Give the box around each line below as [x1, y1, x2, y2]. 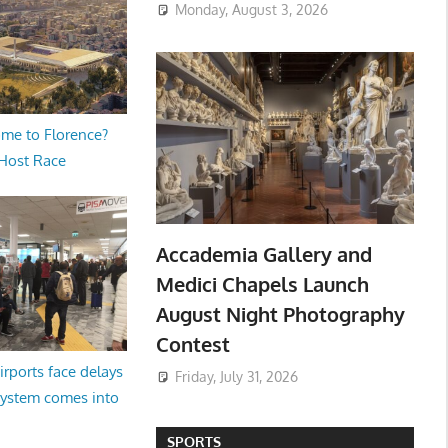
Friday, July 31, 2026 [174, 368, 298, 386]
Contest [155, 330, 230, 357]
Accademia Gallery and [155, 240, 372, 267]
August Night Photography [155, 300, 405, 327]
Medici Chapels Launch [155, 270, 369, 297]
